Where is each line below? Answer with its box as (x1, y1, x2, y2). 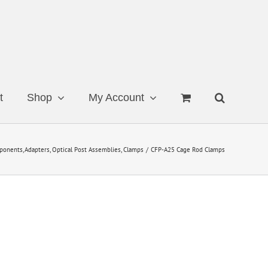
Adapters (25, 145, 50, 154)
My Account (89, 92, 144, 103)
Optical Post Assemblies (52, 145, 121, 154)
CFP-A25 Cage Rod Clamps (151, 145, 225, 154)
